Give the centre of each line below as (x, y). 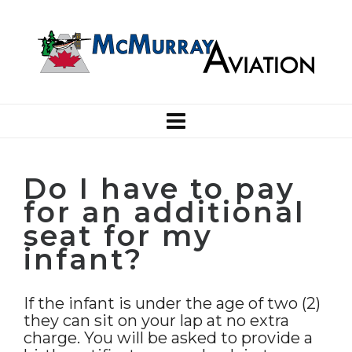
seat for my (118, 236)
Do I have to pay (159, 189)
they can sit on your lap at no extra (156, 321)
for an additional (164, 212)
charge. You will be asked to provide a (168, 338)
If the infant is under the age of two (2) (172, 303)
